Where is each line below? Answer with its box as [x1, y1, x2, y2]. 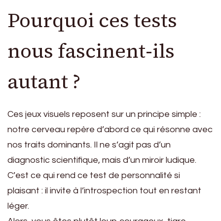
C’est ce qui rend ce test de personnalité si [7, 171, 180, 181]
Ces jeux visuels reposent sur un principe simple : [7, 110, 201, 119]
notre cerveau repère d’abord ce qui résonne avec [7, 125, 213, 135]
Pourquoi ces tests [7, 7, 177, 34]
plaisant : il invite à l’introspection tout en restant [7, 186, 201, 196]
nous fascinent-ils [7, 37, 175, 65]
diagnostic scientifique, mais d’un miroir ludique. [7, 155, 196, 165]
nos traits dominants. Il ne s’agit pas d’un [7, 140, 171, 150]
